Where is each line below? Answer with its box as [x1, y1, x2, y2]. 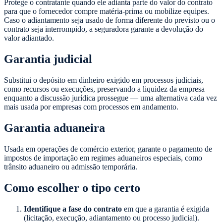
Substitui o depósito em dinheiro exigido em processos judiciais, [4, 76, 203, 85]
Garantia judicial [4, 53, 92, 66]
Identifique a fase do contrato [24, 204, 122, 213]
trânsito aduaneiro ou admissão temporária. [4, 162, 137, 171]
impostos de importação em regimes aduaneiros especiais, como [4, 153, 202, 162]
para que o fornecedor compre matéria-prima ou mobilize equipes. [4, 7, 209, 16]
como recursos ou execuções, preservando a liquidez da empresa [4, 85, 205, 94]
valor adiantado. [4, 34, 54, 43]
